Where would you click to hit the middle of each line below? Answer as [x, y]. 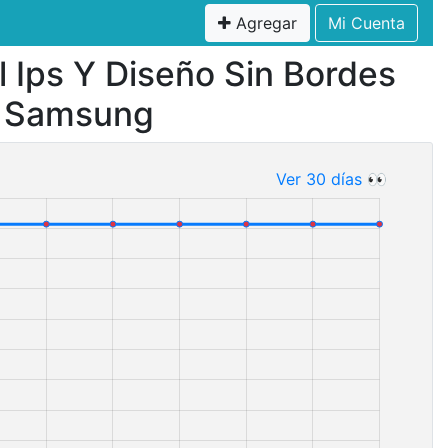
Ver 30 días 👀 [331, 179]
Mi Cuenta [366, 23]
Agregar [264, 23]
